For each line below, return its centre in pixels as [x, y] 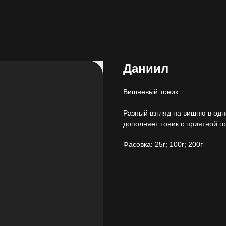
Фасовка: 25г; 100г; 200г [163, 144]
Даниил [146, 68]
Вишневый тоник [151, 92]
